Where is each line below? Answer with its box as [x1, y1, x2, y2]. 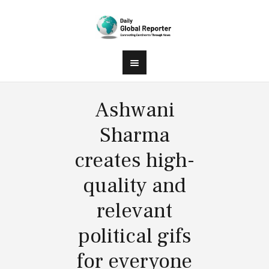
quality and [83, 172, 186, 199]
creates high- [74, 147, 195, 174]
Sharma [99, 121, 170, 149]
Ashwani [94, 96, 175, 124]
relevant [97, 197, 172, 225]
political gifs [77, 222, 192, 250]
